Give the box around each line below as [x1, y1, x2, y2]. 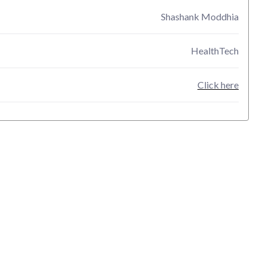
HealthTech [191, 45, 239, 56]
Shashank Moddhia [161, 11, 239, 22]
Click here [197, 79, 239, 90]
